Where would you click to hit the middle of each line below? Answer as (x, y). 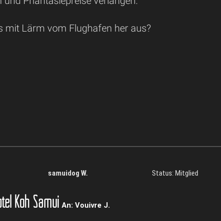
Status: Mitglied (175, 173)
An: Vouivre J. (86, 205)
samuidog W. (68, 173)
